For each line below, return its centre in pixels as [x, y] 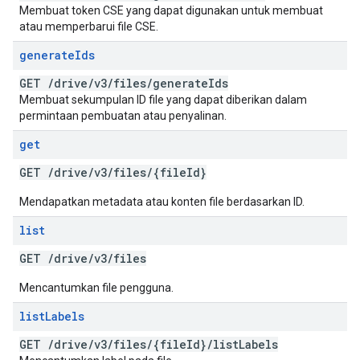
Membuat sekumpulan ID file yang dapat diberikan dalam [163, 100]
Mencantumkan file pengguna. [96, 288]
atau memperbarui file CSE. [89, 27]
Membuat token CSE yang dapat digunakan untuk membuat [171, 10]
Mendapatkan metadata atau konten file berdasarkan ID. [162, 202]
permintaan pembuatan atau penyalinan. [123, 116]
